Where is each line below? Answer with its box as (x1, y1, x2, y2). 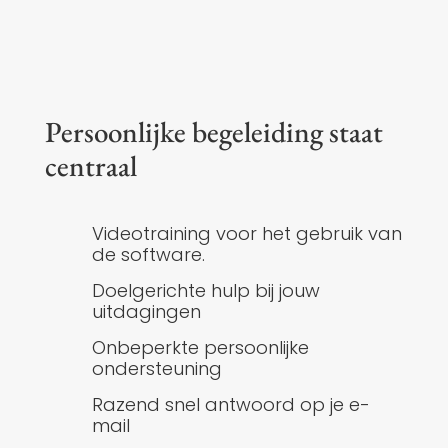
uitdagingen (91, 299, 201, 325)
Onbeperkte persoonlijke (91, 335, 309, 361)
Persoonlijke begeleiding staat (44, 113, 383, 152)
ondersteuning (91, 356, 222, 382)
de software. (91, 242, 205, 268)
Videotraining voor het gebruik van (91, 221, 402, 247)
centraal (44, 147, 137, 186)
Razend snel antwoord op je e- (91, 392, 370, 418)
